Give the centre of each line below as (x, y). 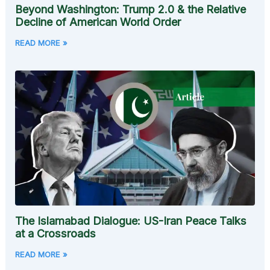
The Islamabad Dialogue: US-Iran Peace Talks (131, 221)
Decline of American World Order (98, 22)
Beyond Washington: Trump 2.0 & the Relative (131, 10)
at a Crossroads (56, 233)
